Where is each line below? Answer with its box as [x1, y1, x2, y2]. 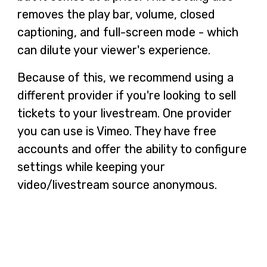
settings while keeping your [17, 159, 165, 174]
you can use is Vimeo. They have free [17, 123, 216, 138]
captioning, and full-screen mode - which [17, 24, 238, 39]
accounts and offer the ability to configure [17, 141, 247, 156]
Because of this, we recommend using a [17, 70, 234, 85]
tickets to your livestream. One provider [17, 105, 232, 120]
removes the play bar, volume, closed [17, 7, 215, 21]
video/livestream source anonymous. [17, 177, 217, 192]
